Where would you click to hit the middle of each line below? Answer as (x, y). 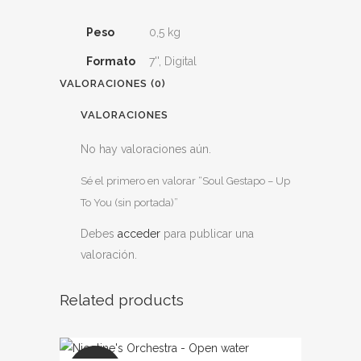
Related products (122, 300)
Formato (111, 61)
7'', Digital (173, 61)
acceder (139, 234)
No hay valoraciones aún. (146, 149)
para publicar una (207, 234)
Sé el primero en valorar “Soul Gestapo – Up (185, 181)
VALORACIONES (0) (113, 83)
